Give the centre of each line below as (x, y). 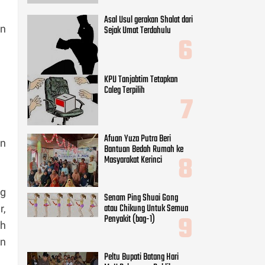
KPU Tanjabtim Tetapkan (141, 80)
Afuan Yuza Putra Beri (138, 139)
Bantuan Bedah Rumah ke (144, 149)
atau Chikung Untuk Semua (146, 209)
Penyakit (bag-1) (130, 219)
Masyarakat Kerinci (133, 160)
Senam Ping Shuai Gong (141, 198)
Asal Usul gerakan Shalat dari (148, 20)
